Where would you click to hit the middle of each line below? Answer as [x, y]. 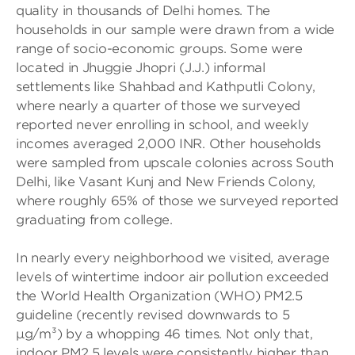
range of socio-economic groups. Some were [159, 49]
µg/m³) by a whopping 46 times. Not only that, [164, 334]
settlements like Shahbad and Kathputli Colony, [166, 87]
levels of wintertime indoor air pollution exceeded [173, 277]
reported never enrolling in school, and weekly [162, 125]
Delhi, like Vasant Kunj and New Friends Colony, [166, 182]
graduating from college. [94, 220]
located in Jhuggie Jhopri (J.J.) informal [141, 68]
